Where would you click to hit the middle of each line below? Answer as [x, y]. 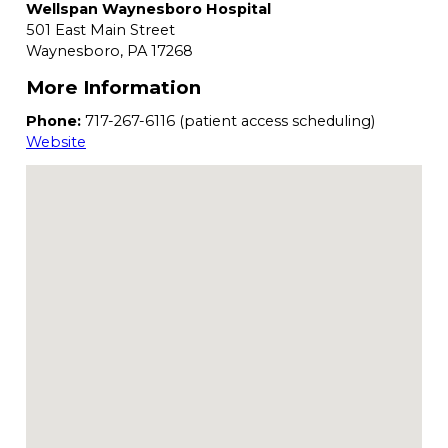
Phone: [53, 121]
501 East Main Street [100, 30]
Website [56, 142]
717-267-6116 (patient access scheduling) [228, 121]
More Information [113, 88]
